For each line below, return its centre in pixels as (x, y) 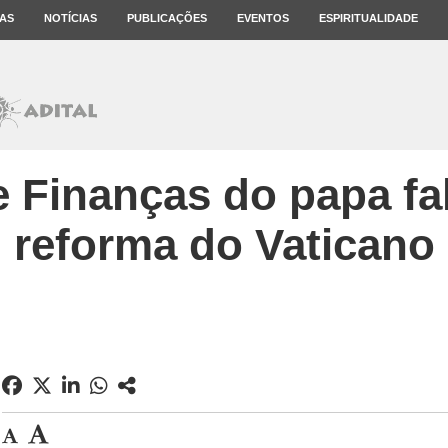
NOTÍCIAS (70, 18)
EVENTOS (263, 18)
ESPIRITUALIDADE (368, 18)
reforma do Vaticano (224, 244)
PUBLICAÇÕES (167, 18)
